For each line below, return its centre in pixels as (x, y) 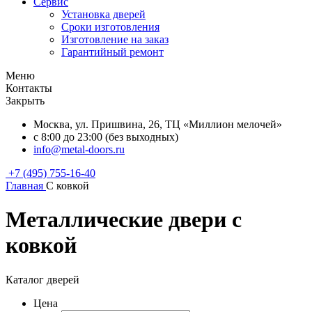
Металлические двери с (124, 220)
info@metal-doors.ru (79, 149)
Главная (24, 186)
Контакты (29, 88)
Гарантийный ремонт (112, 52)
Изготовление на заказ (115, 39)
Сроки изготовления (110, 27)
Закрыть (25, 101)
